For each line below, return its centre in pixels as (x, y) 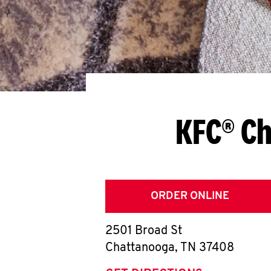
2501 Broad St (144, 231)
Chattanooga (140, 248)
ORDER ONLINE (190, 196)
